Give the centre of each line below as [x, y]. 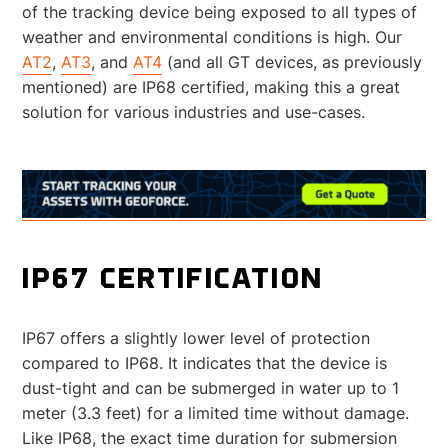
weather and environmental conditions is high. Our [212, 36]
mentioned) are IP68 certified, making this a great [211, 86]
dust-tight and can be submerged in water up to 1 [211, 388]
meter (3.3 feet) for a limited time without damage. [216, 413]
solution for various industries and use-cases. [198, 111]
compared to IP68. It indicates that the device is [205, 363]
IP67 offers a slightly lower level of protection [196, 338]
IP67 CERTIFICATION [173, 281]
